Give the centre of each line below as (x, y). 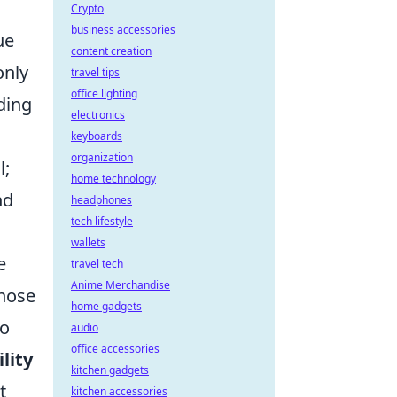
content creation (111, 51)
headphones (101, 200)
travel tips (95, 72)
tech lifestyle (102, 221)
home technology (113, 179)
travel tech (97, 264)
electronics (98, 115)
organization (102, 157)
